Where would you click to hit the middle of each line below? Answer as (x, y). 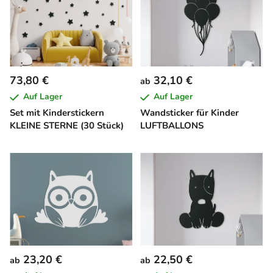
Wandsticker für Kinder (190, 113)
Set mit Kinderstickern (57, 113)
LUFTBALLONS (172, 126)
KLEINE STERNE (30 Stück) (67, 126)
